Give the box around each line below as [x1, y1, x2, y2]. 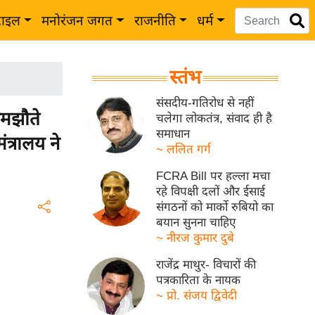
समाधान [156, 127, 191, 141]
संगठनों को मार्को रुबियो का [156, 200, 274, 214]
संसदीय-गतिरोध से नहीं [156, 96, 255, 110]
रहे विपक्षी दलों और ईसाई [156, 185, 266, 198]
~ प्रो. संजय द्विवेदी [156, 289, 238, 302]
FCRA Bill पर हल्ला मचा [156, 169, 271, 183]
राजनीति [134, 13, 176, 28]
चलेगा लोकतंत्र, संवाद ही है [156, 112, 273, 125]
